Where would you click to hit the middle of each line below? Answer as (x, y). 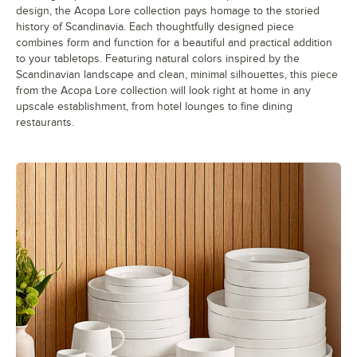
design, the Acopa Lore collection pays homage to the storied (168, 11)
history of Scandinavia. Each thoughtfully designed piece (155, 27)
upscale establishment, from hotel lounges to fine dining (154, 107)
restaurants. (45, 123)
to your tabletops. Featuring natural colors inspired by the (158, 59)
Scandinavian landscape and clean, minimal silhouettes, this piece (177, 75)
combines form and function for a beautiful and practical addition (174, 43)
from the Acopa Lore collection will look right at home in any (163, 91)
